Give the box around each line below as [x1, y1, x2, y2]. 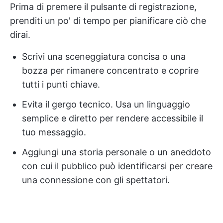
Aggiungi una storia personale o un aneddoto [22, 147, 211, 157]
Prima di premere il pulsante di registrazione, [10, 1, 197, 12]
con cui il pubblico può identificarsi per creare [22, 161, 213, 171]
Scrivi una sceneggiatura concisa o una [22, 51, 186, 62]
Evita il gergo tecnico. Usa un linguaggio [22, 99, 190, 110]
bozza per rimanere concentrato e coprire [22, 65, 199, 76]
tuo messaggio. [22, 127, 86, 137]
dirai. [10, 29, 30, 40]
